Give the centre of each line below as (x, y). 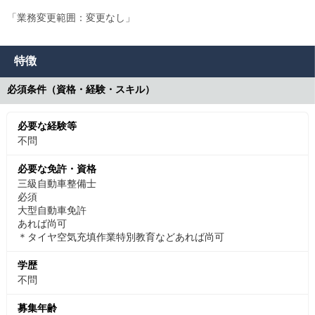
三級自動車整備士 (57, 183)
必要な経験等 (47, 126)
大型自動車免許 (52, 210)
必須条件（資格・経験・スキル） (81, 89)
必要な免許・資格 (57, 168)
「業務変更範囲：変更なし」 (71, 17)
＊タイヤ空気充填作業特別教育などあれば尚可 (121, 237)
